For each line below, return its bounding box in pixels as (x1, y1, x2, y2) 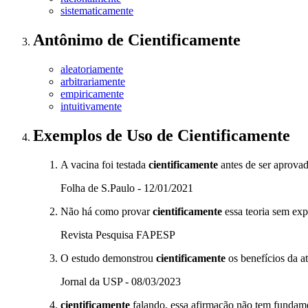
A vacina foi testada (60, 159, 148, 171)
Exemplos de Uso (33, 126, 157, 145)
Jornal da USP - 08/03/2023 (60, 276, 181, 288)
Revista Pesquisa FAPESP (60, 229, 175, 241)
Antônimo (33, 31, 107, 49)
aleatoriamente (60, 63, 123, 76)
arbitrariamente (60, 76, 125, 88)
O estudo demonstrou (60, 252, 156, 265)
